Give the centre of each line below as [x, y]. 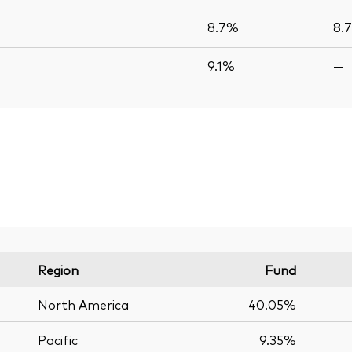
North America [83, 304]
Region [58, 269]
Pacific [58, 339]
